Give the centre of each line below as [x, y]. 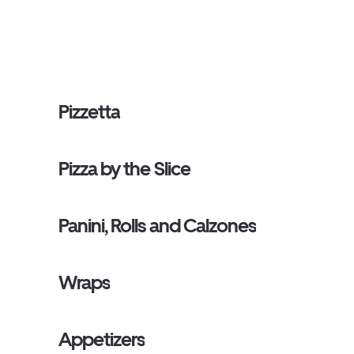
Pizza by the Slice [124, 169]
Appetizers [102, 339]
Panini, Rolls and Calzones [158, 226]
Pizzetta [90, 112]
